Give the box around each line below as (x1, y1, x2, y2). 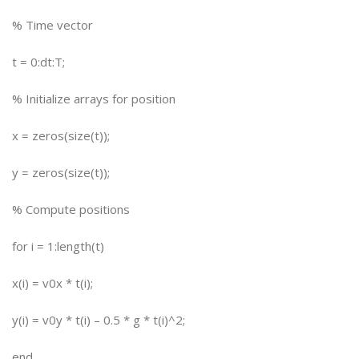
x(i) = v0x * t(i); (12, 275, 93, 291)
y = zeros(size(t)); (12, 164, 110, 180)
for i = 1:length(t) (12, 238, 104, 254)
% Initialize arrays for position (12, 91, 175, 107)
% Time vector (12, 17, 93, 33)
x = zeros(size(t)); (12, 127, 110, 143)
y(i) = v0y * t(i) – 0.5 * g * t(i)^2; (12, 312, 185, 328)
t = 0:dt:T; (12, 54, 65, 70)
